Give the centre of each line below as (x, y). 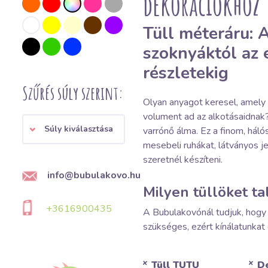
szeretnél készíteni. (183, 160)
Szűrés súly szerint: (73, 93)
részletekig (186, 73)
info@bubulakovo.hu (94, 175)
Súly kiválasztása (79, 129)
